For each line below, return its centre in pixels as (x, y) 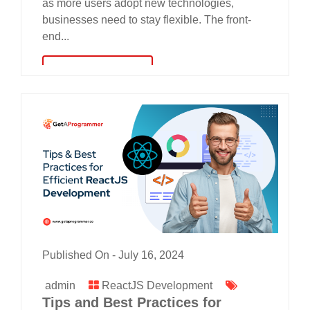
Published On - (80, 255)
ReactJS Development (157, 285)
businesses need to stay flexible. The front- (147, 19)
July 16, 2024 (151, 255)
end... (56, 36)
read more (98, 71)
